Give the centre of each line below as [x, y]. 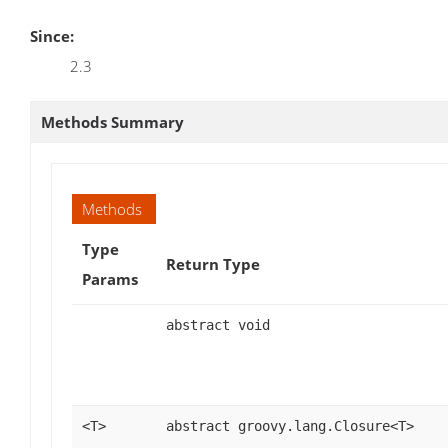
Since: [52, 35]
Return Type [213, 263]
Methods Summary [112, 121]
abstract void [218, 324]
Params [110, 278]
